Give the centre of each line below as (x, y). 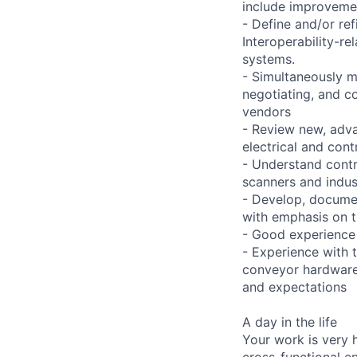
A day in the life (290, 322)
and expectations (294, 286)
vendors (267, 111)
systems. (269, 59)
